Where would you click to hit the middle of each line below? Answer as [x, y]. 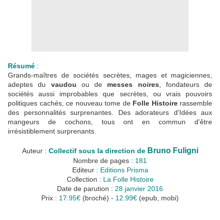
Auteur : [35, 151]
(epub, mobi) [158, 198]
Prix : [50, 198]
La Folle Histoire [128, 179]
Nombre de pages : [104, 161]
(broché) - [99, 198]
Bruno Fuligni [173, 151]
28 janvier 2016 [139, 189]
